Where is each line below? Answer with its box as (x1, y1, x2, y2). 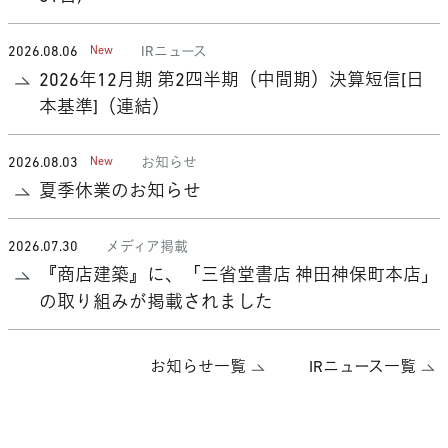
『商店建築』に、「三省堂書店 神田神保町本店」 (38, 267, 439, 287)
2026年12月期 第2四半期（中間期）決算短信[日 (38, 72, 424, 92)
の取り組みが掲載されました (38, 294, 273, 314)
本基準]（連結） (38, 99, 170, 119)
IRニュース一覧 (309, 360, 416, 377)
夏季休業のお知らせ (38, 183, 201, 203)
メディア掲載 (106, 240, 188, 256)
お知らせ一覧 (150, 360, 246, 377)
